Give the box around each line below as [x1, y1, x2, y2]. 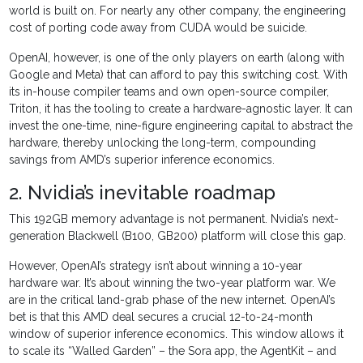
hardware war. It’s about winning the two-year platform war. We [9, 276, 336, 290]
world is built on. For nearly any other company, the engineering [9, 4, 347, 18]
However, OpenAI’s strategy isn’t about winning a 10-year [9, 259, 303, 273]
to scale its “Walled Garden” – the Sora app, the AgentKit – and [9, 344, 337, 358]
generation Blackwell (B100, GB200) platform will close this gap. [9, 229, 347, 243]
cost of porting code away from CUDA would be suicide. [9, 21, 308, 35]
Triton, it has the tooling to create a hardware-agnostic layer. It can [9, 102, 353, 116]
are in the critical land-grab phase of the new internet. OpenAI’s [9, 293, 336, 307]
